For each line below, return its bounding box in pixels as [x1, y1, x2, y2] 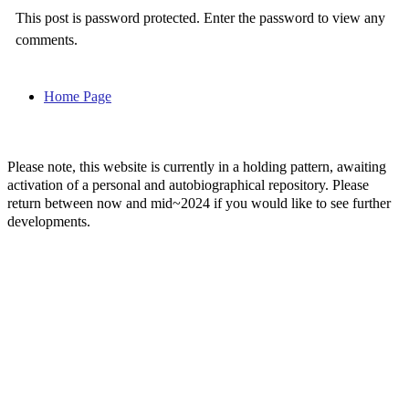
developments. [7, 213, 90, 229]
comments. [15, 31, 78, 47]
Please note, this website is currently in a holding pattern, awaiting [7, 158, 386, 174]
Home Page [44, 88, 111, 104]
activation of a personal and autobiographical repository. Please [7, 176, 369, 193]
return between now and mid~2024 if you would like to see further [7, 194, 391, 211]
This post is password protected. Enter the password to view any [15, 9, 385, 26]
